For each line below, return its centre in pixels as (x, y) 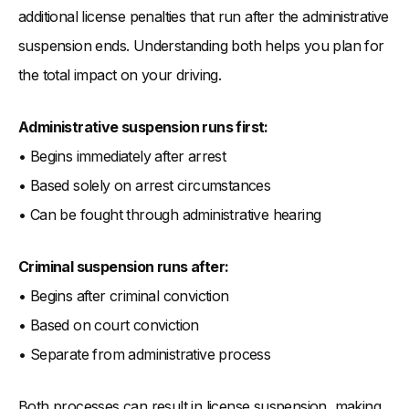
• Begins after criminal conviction (124, 296)
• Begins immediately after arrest (122, 157)
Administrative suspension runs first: (143, 127)
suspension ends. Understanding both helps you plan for (201, 46)
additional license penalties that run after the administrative (204, 17)
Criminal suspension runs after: (124, 267)
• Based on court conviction (109, 325)
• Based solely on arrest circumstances (145, 186)
